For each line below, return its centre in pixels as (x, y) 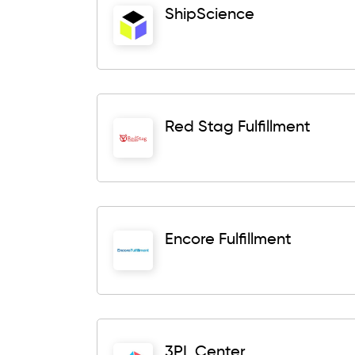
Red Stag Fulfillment (238, 128)
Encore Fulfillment (228, 240)
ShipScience (210, 15)
